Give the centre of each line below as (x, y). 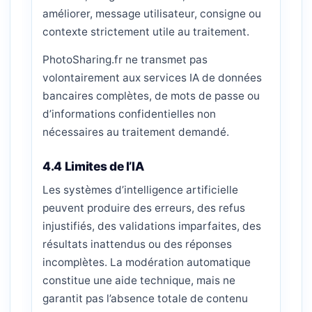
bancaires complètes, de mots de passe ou (151, 96)
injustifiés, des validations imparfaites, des (152, 226)
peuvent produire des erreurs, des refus (144, 208)
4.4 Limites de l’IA (93, 166)
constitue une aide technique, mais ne (139, 280)
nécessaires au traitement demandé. (136, 132)
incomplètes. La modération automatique (147, 262)
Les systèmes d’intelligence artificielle (140, 190)
